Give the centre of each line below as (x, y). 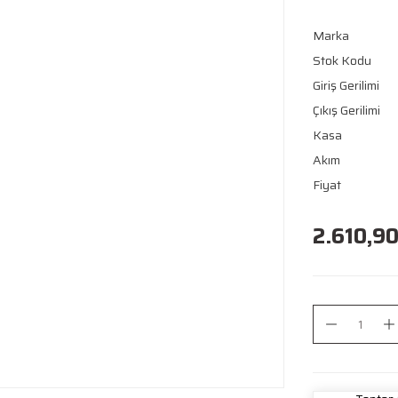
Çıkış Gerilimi (346, 110)
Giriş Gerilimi (346, 85)
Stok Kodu (342, 60)
